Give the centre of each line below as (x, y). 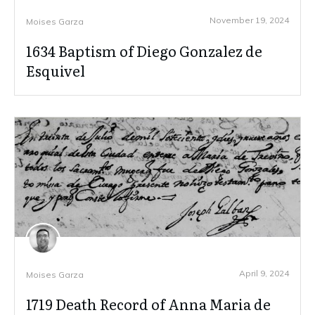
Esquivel (56, 70)
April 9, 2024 (264, 273)
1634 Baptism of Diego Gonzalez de (144, 50)
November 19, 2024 (249, 20)
